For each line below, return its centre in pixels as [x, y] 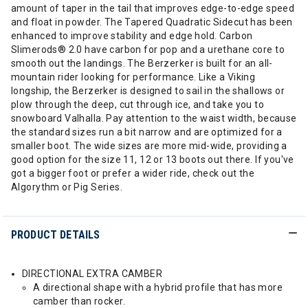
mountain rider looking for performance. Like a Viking [133, 77]
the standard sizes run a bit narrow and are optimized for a [147, 132]
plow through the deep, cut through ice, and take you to [138, 104]
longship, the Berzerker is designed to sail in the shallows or [148, 91]
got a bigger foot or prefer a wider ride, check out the [133, 173]
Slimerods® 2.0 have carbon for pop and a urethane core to [148, 49]
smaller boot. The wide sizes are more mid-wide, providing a [149, 146]
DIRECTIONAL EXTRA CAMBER [92, 274]
